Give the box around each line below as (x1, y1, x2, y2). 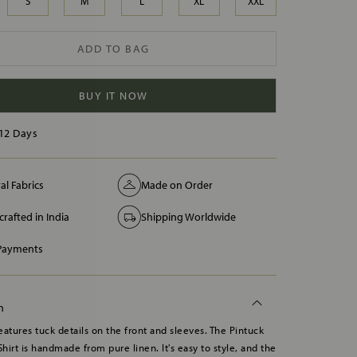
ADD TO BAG (76, 41, 150, 57)
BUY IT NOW (78, 88, 148, 104)
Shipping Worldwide (141, 209, 237, 224)
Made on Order (141, 177, 214, 192)
